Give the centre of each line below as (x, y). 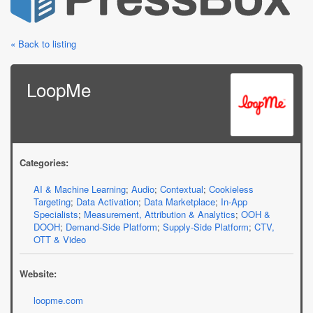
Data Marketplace (180, 201)
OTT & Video (60, 239)
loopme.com (58, 300)
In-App (234, 201)
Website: (38, 273)
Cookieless (231, 189)
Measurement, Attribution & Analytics (160, 214)
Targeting (52, 201)
